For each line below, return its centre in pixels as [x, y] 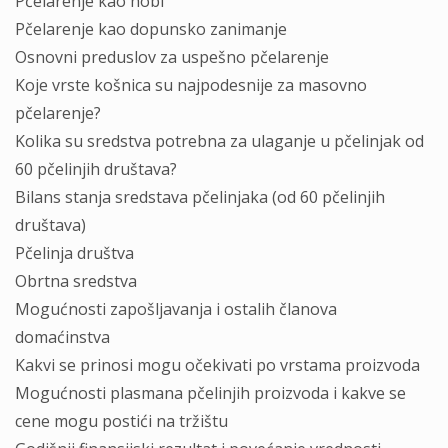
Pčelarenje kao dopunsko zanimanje [151, 29]
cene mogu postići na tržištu [121, 421]
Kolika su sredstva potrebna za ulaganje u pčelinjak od [219, 141]
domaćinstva [62, 337]
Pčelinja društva [74, 253]
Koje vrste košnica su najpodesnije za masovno [191, 85]
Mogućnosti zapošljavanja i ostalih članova [176, 309]
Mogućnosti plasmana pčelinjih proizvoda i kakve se [210, 393]
